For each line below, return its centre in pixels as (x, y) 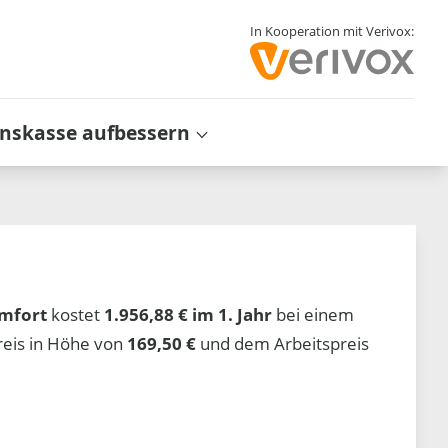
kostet (76, 314)
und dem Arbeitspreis (283, 343)
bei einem (313, 314)
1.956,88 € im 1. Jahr (188, 314)
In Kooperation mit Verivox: (331, 31)
